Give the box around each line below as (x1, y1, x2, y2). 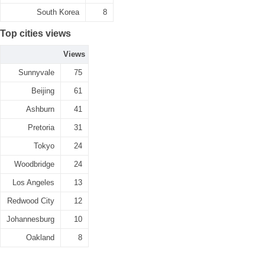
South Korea (37, 8, 79, 17)
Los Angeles (12, 178, 54, 187)
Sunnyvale (18, 68, 54, 77)
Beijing (31, 86, 54, 95)
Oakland (26, 233, 54, 242)
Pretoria (28, 123, 54, 132)
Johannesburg (7, 215, 54, 224)
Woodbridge (14, 160, 54, 169)
